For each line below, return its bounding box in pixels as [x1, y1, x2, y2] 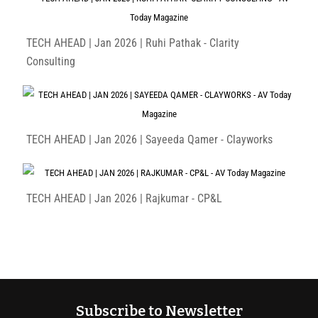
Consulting [26, 55, 76, 69]
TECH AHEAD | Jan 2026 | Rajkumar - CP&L [26, 192, 223, 206]
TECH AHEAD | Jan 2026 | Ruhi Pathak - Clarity [26, 36, 240, 50]
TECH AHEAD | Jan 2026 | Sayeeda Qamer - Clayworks [26, 133, 273, 147]
